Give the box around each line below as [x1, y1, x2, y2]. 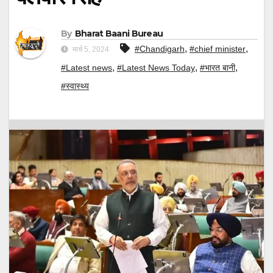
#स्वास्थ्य [61, 81, 89, 91]
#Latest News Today [117, 63, 195, 73]
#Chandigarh [135, 44, 185, 54]
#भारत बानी [200, 63, 235, 73]
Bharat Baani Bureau [74, 28, 163, 40]
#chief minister [190, 44, 246, 54]
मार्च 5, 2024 [71, 45, 109, 54]
